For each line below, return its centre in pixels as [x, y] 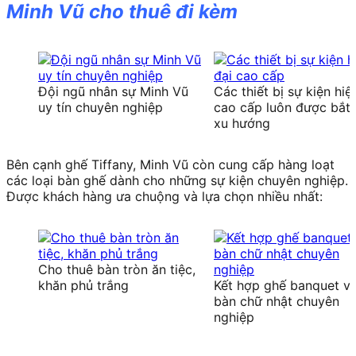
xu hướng [242, 124]
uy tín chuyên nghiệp [101, 108]
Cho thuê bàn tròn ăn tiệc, [117, 270]
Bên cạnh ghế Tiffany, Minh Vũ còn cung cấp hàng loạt [170, 165]
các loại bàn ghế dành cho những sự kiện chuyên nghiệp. [177, 181]
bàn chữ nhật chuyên [277, 302]
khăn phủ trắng [83, 286]
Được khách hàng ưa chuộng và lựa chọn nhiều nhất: [164, 197]
